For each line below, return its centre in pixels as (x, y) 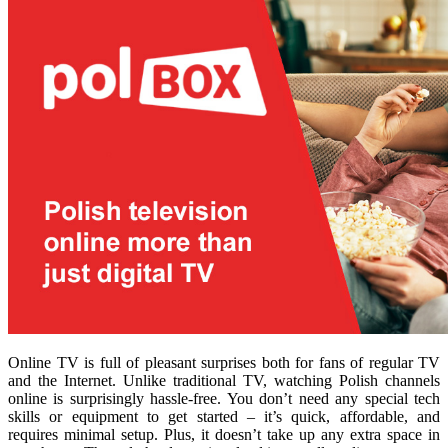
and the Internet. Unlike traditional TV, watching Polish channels (224, 380)
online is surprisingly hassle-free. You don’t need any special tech (224, 398)
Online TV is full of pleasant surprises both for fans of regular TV (224, 362)
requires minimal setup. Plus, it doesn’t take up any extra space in (224, 434)
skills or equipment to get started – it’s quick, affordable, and (224, 416)
